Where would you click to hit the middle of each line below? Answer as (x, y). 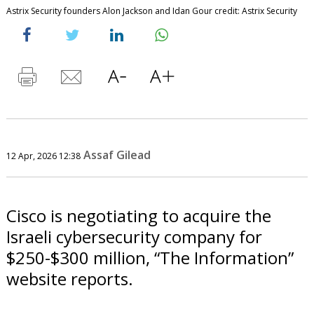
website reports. (69, 278)
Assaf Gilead (117, 155)
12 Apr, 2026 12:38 (43, 156)
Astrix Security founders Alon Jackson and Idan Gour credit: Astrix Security (151, 11)
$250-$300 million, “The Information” (150, 257)
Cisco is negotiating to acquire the (138, 215)
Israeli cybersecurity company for (134, 236)
